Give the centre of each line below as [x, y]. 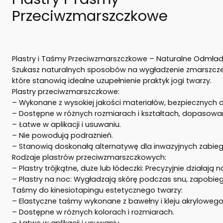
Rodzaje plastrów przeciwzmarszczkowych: [89, 157]
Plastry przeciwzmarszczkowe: [66, 91]
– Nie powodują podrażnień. [62, 135]
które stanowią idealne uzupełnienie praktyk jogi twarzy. [112, 80]
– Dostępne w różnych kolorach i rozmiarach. [93, 212]
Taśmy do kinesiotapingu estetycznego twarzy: [97, 190]
